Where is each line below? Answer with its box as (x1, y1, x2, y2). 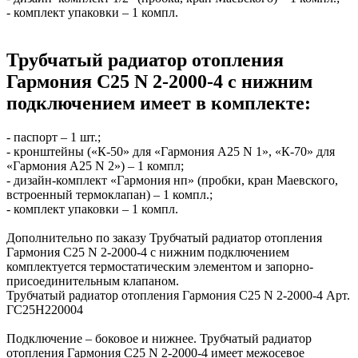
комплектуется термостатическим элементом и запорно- (6, 260, 313, 274)
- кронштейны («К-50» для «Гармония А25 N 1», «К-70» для (6, 145, 335, 159)
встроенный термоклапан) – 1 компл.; (6, 188, 213, 202)
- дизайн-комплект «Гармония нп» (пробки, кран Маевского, (6, 173, 338, 188)
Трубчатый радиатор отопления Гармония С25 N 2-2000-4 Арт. (6, 288, 350, 303)
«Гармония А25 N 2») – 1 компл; (6, 159, 184, 173)
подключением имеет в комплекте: (6, 93, 311, 114)
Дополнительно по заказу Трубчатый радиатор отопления (6, 231, 322, 245)
